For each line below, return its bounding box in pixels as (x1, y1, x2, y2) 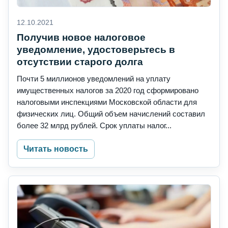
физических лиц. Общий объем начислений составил (17, 109, 205, 119)
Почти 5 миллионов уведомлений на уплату (17, 74, 170, 83)
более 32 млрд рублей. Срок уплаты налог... (17, 121, 172, 130)
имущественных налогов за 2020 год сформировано (17, 86, 198, 95)
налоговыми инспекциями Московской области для (17, 98, 197, 107)
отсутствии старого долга (17, 56, 143, 68)
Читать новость (23, 145, 88, 154)
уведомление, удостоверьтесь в (17, 44, 175, 55)
